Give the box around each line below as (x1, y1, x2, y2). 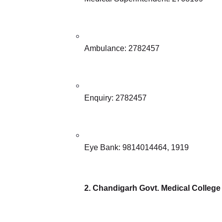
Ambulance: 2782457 (84, 44, 160, 53)
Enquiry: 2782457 (84, 93, 147, 102)
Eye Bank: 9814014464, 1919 (84, 143, 189, 152)
